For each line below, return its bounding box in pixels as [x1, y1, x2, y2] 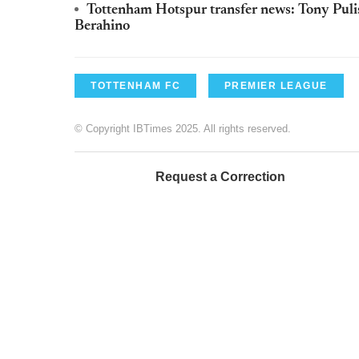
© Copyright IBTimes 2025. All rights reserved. [75, 122, 291, 135]
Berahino [75, 18, 130, 34]
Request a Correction [155, 169, 285, 184]
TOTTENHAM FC [91, 79, 180, 91]
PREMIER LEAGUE [224, 79, 328, 91]
